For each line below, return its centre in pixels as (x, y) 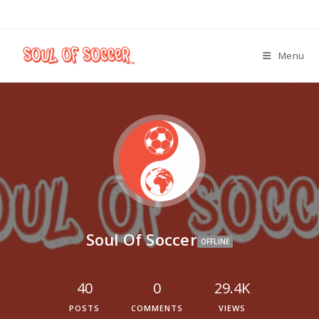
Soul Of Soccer (141, 240)
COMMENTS (157, 308)
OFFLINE (215, 241)
